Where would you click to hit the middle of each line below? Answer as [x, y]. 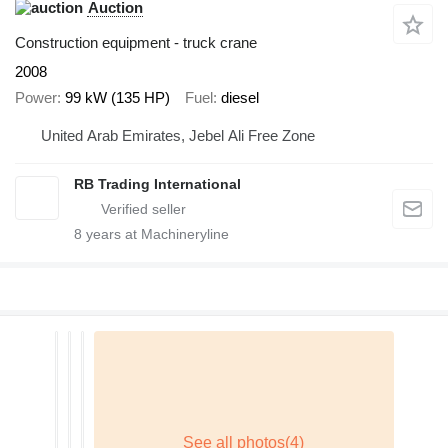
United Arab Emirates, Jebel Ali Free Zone [178, 135]
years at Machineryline [155, 233]
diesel [240, 98]
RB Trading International [157, 183]
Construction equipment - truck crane [136, 42]
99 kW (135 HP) [117, 98]
